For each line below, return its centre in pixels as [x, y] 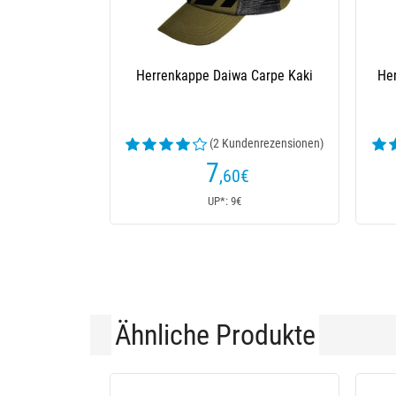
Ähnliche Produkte [215, 335]
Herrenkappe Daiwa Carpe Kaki [224, 76]
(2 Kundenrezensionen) [266, 143]
